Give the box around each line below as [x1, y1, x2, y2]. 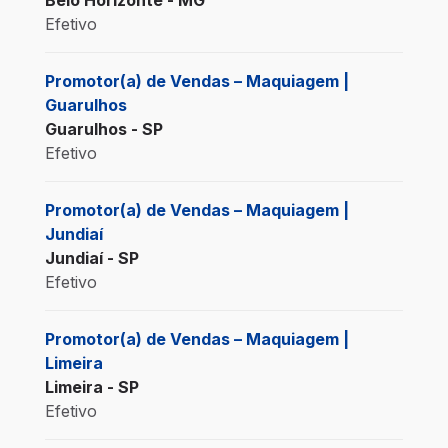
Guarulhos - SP [44, 118, 163, 139]
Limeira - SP [44, 376, 139, 397]
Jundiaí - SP [44, 247, 139, 268]
